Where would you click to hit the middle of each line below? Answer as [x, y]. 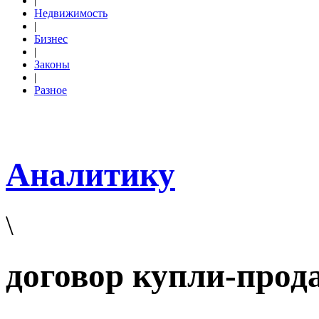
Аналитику [90, 175]
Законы [52, 64]
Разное [51, 90]
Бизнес [51, 39]
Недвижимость [71, 13]
